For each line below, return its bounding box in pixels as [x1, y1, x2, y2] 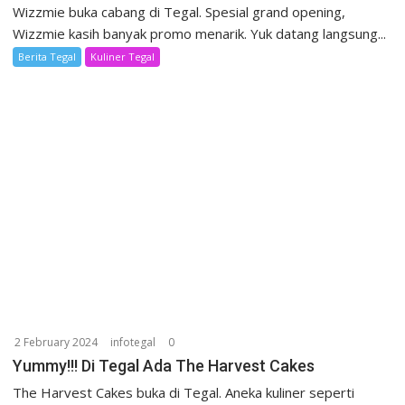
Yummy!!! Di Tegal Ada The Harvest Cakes [13, 356, 316, 376]
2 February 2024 [14, 334, 99, 351]
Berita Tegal [18, 49, 77, 63]
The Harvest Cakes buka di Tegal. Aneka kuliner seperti [13, 383, 355, 402]
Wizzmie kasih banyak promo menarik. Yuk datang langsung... [13, 24, 387, 42]
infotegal [110, 334, 156, 351]
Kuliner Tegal [90, 49, 155, 63]
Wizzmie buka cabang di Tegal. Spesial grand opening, [13, 2, 346, 21]
